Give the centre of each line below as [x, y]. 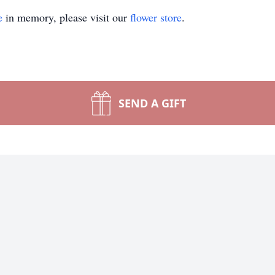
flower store [156, 17]
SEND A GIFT [152, 103]
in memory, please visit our [66, 17]
